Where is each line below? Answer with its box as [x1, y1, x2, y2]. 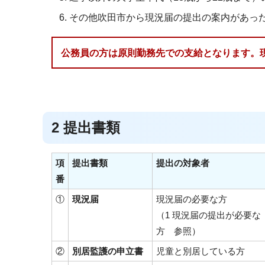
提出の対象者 [156, 158, 209, 168]
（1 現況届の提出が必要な [156, 210, 261, 220]
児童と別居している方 [156, 246, 245, 256]
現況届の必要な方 [156, 194, 227, 204]
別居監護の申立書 [72, 246, 143, 256]
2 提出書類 [51, 119, 120, 135]
